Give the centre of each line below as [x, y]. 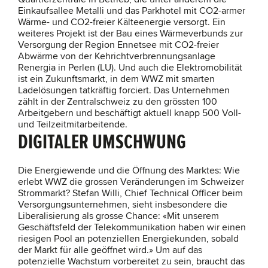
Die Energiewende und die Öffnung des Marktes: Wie [129, 170]
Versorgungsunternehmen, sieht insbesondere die [123, 205]
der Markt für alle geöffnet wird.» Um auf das [110, 250]
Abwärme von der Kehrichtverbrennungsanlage [117, 56]
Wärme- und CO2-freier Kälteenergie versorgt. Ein [122, 22]
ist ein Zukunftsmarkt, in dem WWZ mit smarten [116, 79]
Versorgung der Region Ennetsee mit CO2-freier [118, 45]
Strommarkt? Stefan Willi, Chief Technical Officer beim [130, 193]
